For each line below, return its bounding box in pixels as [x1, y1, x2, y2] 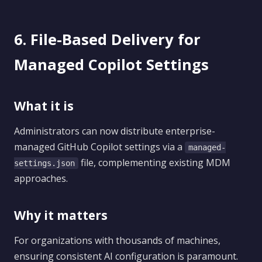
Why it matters [14, 207, 108, 223]
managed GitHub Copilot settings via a [14, 140, 185, 153]
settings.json [14, 158, 75, 168]
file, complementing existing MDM [78, 156, 230, 169]
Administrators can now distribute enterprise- [14, 125, 215, 137]
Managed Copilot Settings [14, 54, 209, 75]
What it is [14, 98, 74, 114]
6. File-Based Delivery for [14, 29, 201, 50]
